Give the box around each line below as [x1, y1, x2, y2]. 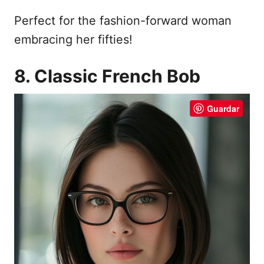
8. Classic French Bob [14, 65, 200, 87]
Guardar [207, 102, 239, 114]
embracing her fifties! [14, 32, 133, 47]
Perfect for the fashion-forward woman [14, 13, 232, 28]
